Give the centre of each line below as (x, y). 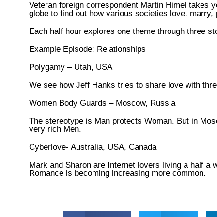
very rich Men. (55, 129)
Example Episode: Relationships (87, 49)
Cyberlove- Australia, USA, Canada (93, 147)
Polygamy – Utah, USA (71, 67)
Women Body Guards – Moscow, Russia (102, 103)
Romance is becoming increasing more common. (117, 173)
